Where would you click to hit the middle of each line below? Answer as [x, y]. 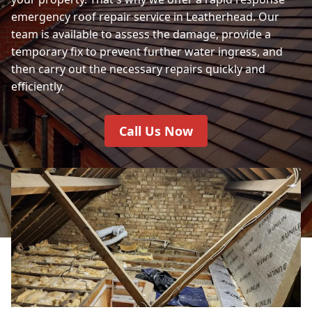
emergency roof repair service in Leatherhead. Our [145, 16]
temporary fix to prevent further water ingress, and [147, 51]
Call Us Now [156, 131]
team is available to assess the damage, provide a [141, 34]
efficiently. [38, 86]
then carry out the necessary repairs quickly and [138, 69]
